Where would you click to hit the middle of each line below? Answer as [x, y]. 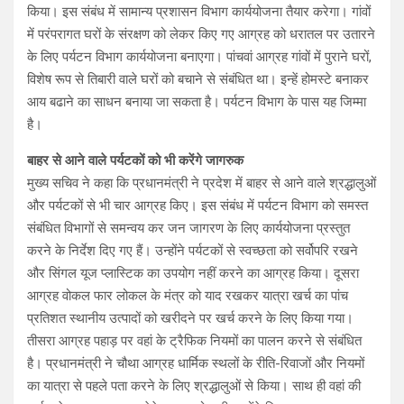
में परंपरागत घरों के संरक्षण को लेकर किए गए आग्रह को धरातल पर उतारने [201, 34]
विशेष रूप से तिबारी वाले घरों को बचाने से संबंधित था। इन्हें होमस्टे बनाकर [198, 79]
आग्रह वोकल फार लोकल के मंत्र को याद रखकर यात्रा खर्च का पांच [188, 296]
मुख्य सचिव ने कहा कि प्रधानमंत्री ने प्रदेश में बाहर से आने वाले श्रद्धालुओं [202, 183]
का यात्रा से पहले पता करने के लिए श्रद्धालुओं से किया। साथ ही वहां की [194, 386]
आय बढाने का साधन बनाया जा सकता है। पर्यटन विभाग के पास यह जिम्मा [197, 102]
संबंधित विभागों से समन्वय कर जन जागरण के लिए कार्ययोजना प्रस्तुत [188, 228]
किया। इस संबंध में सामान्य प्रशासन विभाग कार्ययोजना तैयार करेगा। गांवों [199, 12]
